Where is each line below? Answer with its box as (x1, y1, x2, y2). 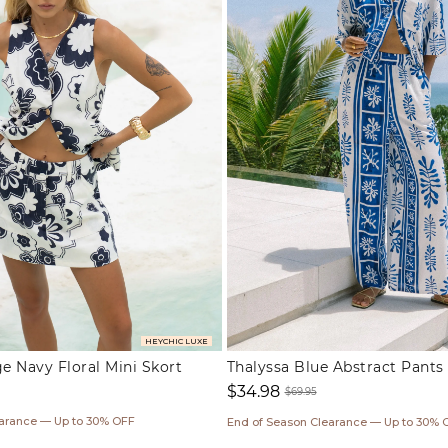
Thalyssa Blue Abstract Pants (226, 357, 444, 376)
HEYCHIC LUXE (144, 335, 208, 346)
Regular (283, 399, 347, 419)
